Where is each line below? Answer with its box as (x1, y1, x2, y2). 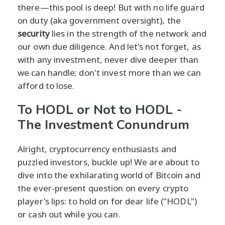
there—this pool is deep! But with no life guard (18, 1, 204, 13)
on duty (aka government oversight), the (18, 14, 181, 26)
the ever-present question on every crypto (18, 182, 189, 194)
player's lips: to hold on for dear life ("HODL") (18, 195, 197, 207)
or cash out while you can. (18, 208, 121, 220)
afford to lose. (18, 79, 75, 91)
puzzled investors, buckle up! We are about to (18, 156, 200, 168)
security (18, 27, 50, 39)
